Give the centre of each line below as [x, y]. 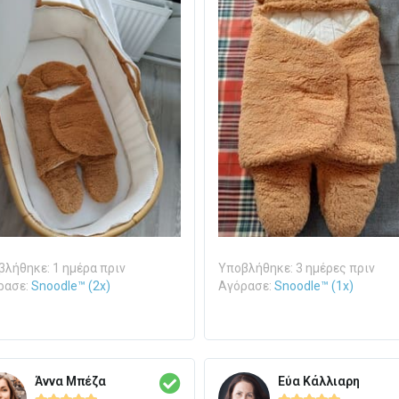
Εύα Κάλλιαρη [319, 381]
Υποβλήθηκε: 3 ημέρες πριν [297, 269]
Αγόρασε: [246, 286]
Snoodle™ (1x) [314, 286]
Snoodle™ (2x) [70, 286]
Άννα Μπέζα [70, 381]
